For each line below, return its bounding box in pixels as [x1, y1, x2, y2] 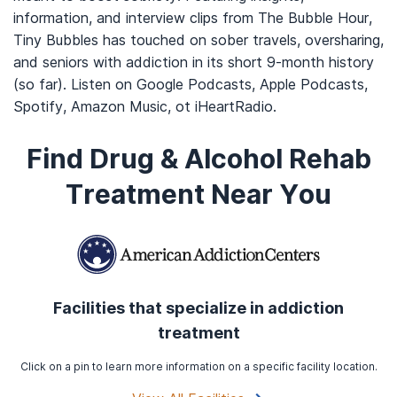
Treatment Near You [66, 178, 331, 210]
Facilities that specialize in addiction [53, 299, 344, 317]
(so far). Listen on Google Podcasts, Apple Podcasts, [13, 75, 368, 93]
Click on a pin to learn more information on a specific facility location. [19, 360, 378, 373]
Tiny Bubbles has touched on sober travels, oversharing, [13, 31, 384, 49]
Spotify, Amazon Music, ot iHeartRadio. [13, 97, 276, 115]
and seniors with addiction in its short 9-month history [13, 53, 374, 71]
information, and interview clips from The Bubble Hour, [13, 9, 372, 27]
